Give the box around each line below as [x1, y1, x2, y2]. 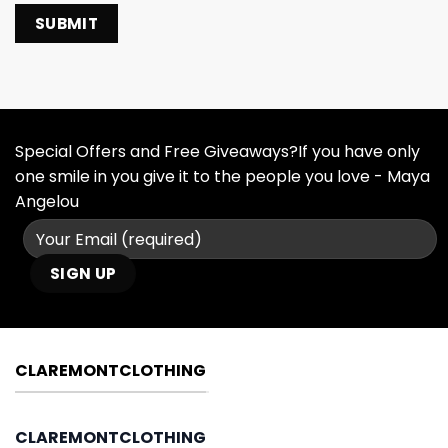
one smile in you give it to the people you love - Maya [15, 165, 430, 189]
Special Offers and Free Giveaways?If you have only [15, 140, 420, 164]
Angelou [15, 190, 79, 214]
